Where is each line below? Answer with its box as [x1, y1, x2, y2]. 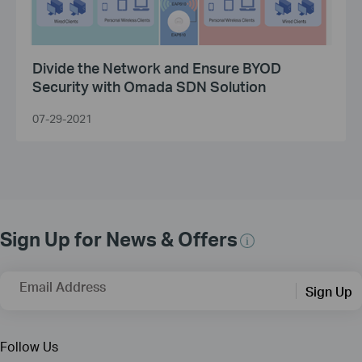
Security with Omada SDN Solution [32, 77, 266, 96]
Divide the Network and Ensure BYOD [32, 58, 281, 78]
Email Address [19, 278, 106, 296]
